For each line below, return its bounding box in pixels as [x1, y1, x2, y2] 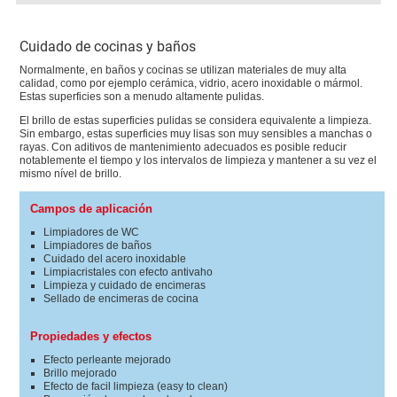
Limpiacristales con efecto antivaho [43, 266, 214, 278]
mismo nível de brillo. [19, 167, 122, 180]
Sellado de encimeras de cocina [43, 292, 199, 305]
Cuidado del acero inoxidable [43, 253, 187, 265]
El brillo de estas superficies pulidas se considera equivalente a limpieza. [19, 114, 372, 127]
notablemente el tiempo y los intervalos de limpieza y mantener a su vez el [19, 154, 378, 167]
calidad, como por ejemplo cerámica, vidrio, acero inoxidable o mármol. [19, 77, 363, 90]
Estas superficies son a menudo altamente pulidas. [19, 90, 265, 103]
